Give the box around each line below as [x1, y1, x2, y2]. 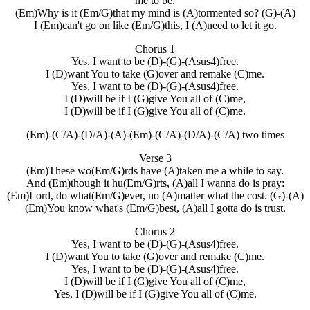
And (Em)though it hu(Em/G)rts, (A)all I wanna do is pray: [26, 177, 284, 189]
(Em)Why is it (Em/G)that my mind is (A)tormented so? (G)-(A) [15, 7, 295, 19]
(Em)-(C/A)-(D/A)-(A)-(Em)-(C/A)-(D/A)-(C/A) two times [26, 129, 284, 140]
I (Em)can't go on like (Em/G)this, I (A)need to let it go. [33, 19, 277, 31]
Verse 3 [138, 152, 172, 164]
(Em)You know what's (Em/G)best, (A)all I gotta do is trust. [24, 202, 286, 214]
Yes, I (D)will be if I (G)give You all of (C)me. [53, 288, 257, 300]
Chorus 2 [135, 226, 175, 237]
